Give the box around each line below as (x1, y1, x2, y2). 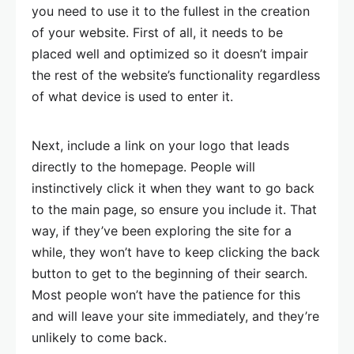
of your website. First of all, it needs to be (32, 24, 283, 41)
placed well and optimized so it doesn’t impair (32, 46, 308, 62)
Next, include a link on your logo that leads (32, 137, 289, 154)
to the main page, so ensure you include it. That (32, 201, 317, 218)
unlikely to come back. (32, 330, 167, 346)
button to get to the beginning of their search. (32, 265, 307, 282)
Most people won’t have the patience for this (32, 287, 300, 303)
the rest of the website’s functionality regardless (32, 67, 320, 84)
